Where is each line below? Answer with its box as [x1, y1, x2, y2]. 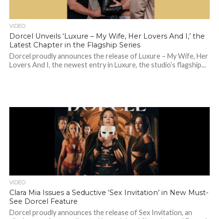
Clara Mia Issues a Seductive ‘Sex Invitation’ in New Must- [9, 188, 209, 197]
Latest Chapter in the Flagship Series [9, 41, 140, 49]
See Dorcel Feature [9, 197, 78, 206]
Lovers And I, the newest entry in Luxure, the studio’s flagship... [9, 61, 206, 69]
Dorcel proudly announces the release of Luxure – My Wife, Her [9, 52, 208, 60]
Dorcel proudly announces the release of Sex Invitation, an [9, 208, 192, 217]
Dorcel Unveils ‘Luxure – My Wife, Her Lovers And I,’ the [9, 32, 205, 41]
